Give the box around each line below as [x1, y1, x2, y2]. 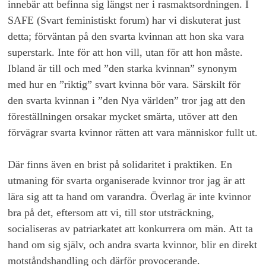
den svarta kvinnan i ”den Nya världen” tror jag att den [8, 94, 246, 107]
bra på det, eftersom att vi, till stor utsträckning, [8, 207, 215, 219]
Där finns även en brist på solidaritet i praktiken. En [8, 159, 233, 171]
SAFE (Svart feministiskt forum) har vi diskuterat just [8, 14, 241, 27]
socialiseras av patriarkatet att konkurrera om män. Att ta [8, 223, 254, 235]
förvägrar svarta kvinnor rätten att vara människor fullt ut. [8, 126, 258, 139]
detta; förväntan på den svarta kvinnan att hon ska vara [8, 30, 245, 43]
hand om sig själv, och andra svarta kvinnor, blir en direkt [8, 239, 258, 251]
